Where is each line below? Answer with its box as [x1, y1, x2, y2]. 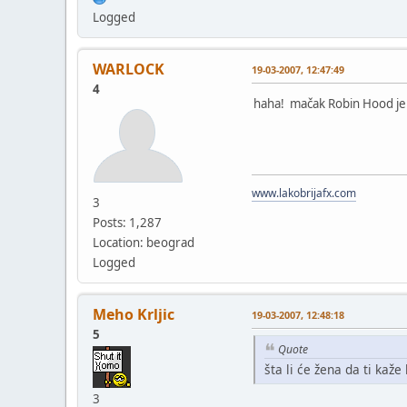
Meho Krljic [93, 303, 174, 324]
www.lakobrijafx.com [252, 184, 356, 201]
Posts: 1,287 [93, 213, 162, 231]
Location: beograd [93, 233, 194, 251]
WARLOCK [93, 58, 164, 79]
